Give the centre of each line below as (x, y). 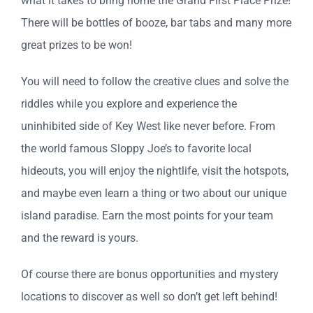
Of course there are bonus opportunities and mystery (150, 275)
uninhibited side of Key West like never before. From (148, 126)
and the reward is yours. (80, 238)
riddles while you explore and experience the (129, 104)
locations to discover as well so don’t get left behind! (149, 297)
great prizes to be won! (77, 45)
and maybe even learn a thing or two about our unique (154, 194)
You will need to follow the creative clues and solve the (155, 82)
